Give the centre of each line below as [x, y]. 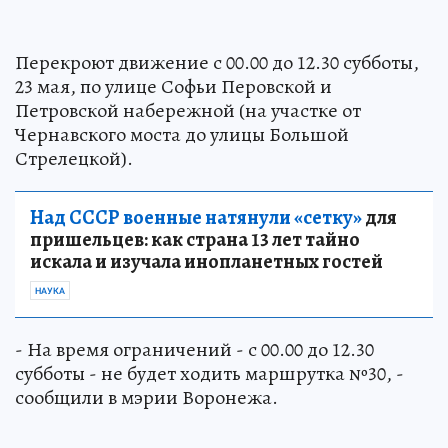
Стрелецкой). [74, 159]
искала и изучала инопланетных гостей [206, 262]
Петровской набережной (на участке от [188, 111]
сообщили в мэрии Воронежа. [146, 398]
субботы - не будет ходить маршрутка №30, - [209, 374]
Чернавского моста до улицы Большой [182, 135]
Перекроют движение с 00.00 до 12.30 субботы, [217, 63]
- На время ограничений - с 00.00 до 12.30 [194, 350]
